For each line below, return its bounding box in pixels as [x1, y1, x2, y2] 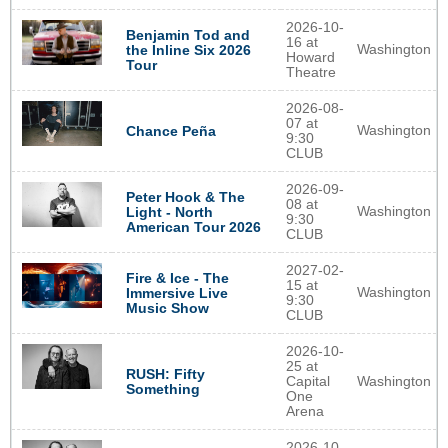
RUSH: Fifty [125, 366, 205, 382]
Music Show [125, 300, 209, 316]
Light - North [125, 204, 213, 220]
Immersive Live [125, 285, 228, 301]
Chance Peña [125, 123, 216, 139]
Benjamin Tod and [125, 27, 250, 43]
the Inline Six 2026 [125, 42, 251, 58]
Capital [286, 374, 330, 390]
